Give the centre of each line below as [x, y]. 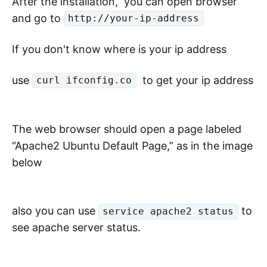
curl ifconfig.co [84, 80]
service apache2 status [168, 212]
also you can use [55, 211]
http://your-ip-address [134, 18]
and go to [38, 18]
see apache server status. [76, 228]
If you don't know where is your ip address [119, 49]
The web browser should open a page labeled [127, 129]
